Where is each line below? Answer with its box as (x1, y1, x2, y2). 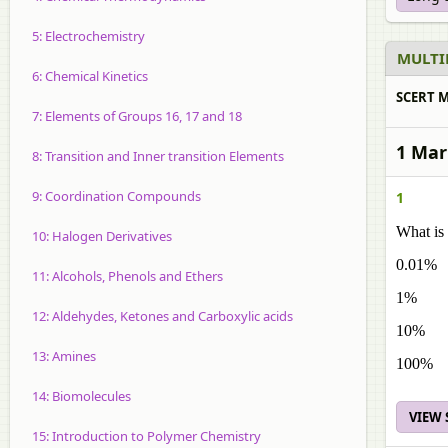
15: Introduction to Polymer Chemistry (20, 427, 261, 445)
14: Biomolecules (20, 387, 131, 405)
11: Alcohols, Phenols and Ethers (20, 267, 223, 285)
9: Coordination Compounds (20, 187, 201, 205)
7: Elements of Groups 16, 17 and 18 (20, 107, 242, 125)
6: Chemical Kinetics (20, 67, 148, 85)
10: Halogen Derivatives (20, 227, 172, 245)
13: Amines (20, 347, 96, 365)
